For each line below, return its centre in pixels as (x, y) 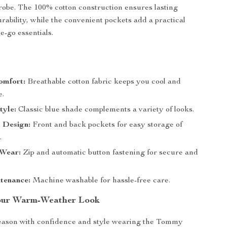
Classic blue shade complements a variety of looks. (105, 110)
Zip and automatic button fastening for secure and (110, 153)
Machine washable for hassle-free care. (101, 181)
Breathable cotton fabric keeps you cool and (103, 82)
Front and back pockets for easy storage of (107, 125)
